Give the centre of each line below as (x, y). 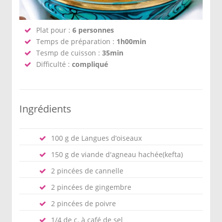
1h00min (131, 41)
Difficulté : (54, 64)
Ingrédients (45, 109)
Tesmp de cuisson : (69, 53)
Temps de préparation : (76, 41)
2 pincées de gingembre (91, 187)
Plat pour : (54, 30)
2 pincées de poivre (83, 203)
